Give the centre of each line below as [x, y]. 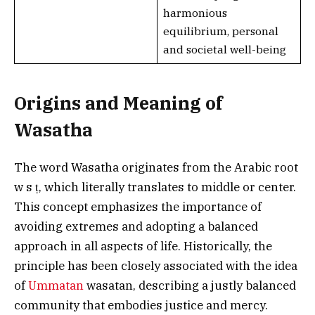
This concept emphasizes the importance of [138, 206]
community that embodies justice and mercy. [141, 305]
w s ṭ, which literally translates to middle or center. [155, 187]
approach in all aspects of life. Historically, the [143, 246]
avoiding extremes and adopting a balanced [136, 226]
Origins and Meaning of [118, 103]
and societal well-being [224, 49]
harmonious [195, 13]
